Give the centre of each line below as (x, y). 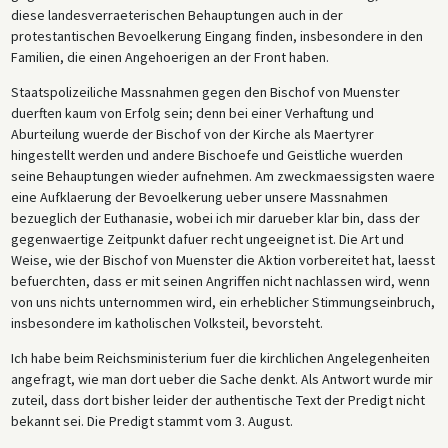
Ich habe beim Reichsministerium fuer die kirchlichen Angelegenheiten (220, 357)
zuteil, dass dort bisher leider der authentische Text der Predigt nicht (217, 399)
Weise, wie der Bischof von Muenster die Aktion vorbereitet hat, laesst (222, 259)
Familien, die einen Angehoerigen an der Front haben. (169, 56)
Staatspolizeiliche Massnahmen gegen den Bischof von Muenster (205, 91)
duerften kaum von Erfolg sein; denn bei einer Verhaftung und (192, 112)
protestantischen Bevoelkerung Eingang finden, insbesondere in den (216, 35)
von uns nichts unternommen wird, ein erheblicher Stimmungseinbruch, (222, 301)
